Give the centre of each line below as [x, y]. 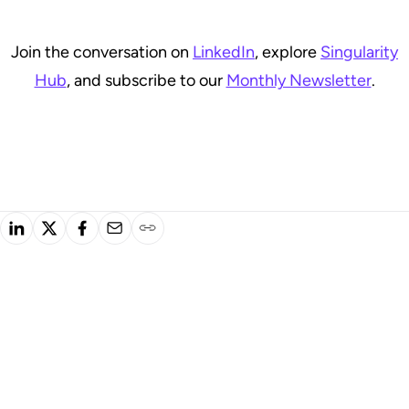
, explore [288, 52]
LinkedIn [224, 52]
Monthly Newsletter [299, 80]
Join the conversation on [102, 52]
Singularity [359, 52]
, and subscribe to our [146, 80]
